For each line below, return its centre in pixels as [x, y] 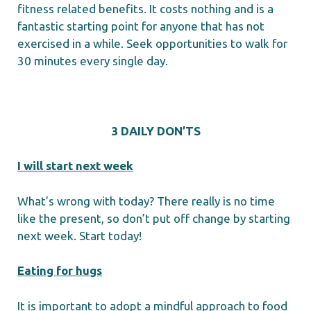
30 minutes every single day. [93, 60]
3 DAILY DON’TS [155, 131]
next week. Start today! [79, 235]
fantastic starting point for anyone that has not [141, 26]
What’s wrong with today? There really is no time [146, 201]
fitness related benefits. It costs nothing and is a [145, 8]
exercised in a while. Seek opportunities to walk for [152, 43]
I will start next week [75, 166]
